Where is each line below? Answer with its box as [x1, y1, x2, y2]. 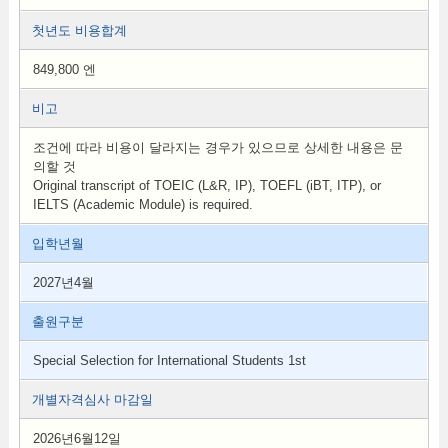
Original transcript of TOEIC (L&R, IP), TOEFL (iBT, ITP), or [32, 178, 381, 193]
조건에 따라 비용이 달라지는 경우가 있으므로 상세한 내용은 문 [32, 140, 403, 155]
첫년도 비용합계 [31, 23, 127, 38]
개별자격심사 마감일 [31, 392, 153, 407]
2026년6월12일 [32, 431, 121, 446]
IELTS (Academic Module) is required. [32, 197, 253, 212]
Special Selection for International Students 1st [32, 353, 306, 368]
